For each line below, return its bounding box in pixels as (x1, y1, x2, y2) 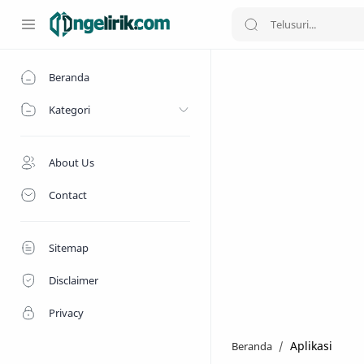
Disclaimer (49, 273, 98, 288)
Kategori (49, 102, 90, 117)
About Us (49, 155, 94, 170)
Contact (49, 188, 87, 202)
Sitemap (49, 240, 89, 255)
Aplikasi (290, 338, 332, 353)
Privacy (49, 305, 84, 320)
